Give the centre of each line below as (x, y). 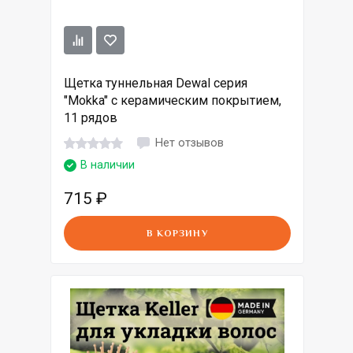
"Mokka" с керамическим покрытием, (173, 101)
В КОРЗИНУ (177, 234)
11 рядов (91, 118)
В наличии (108, 165)
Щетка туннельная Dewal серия (156, 84)
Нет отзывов (190, 143)
